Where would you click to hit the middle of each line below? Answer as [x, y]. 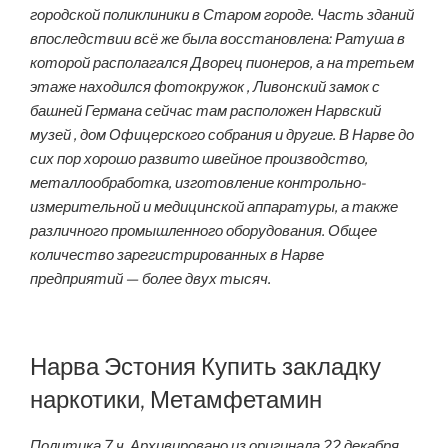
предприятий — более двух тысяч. [150, 279]
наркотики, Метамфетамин [176, 399]
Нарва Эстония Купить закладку [205, 366]
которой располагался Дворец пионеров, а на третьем [222, 63]
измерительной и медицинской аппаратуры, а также [214, 207]
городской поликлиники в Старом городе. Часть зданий [222, 15]
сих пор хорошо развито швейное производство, [199, 159]
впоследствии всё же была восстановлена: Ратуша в [217, 39]
